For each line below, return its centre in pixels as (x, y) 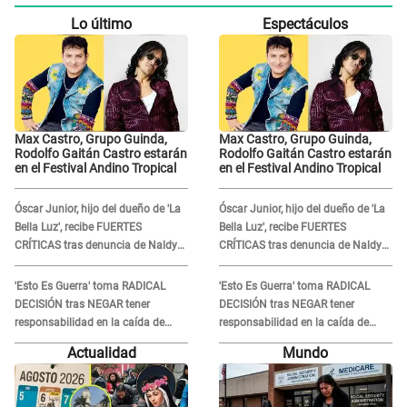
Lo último (102, 24)
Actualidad (101, 353)
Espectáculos (306, 24)
